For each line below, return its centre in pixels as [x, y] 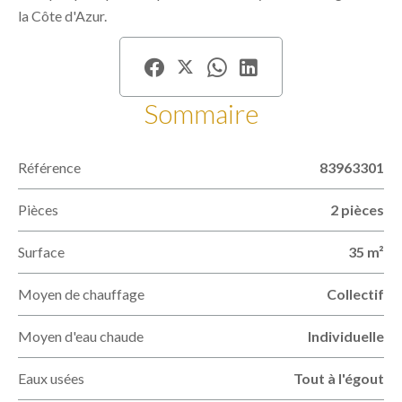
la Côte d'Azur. [62, 16]
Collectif [355, 294]
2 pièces [357, 210]
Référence [49, 167]
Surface [41, 252]
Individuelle [346, 336]
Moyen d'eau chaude [81, 336]
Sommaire [201, 113]
